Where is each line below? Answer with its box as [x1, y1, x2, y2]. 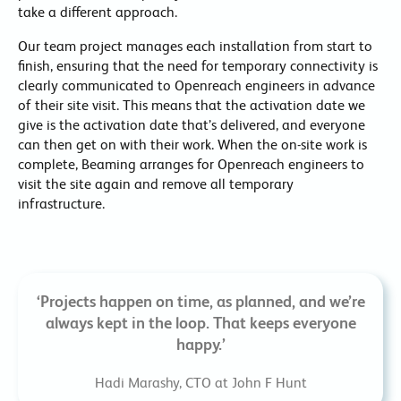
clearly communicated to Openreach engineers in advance [18, 77, 375, 95]
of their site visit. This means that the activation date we [18, 97, 365, 115]
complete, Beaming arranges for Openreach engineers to [18, 156, 364, 174]
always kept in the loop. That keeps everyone [45, 313, 356, 333]
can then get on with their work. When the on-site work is [18, 136, 367, 154]
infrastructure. [18, 195, 105, 213]
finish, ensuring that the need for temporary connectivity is [18, 57, 378, 75]
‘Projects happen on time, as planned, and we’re [36, 292, 365, 311]
